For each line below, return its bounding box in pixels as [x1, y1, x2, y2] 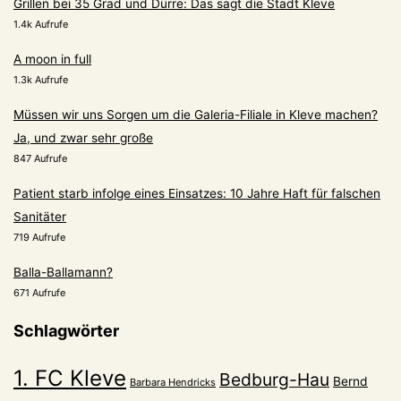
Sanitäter [13, 209, 66, 225]
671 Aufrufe [13, 286, 65, 300]
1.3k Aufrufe [13, 73, 68, 87]
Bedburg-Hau [219, 369, 329, 391]
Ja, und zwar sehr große [13, 131, 153, 146]
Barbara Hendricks [130, 376, 216, 389]
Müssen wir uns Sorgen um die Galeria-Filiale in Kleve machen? [13, 107, 378, 123]
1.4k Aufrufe [13, 18, 68, 31]
